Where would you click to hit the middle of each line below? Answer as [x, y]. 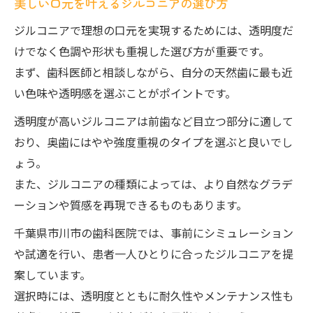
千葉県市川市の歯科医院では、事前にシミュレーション [154, 233]
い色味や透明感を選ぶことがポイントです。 [125, 93]
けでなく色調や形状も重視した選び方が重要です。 [142, 51]
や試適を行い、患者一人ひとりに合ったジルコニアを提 [154, 254]
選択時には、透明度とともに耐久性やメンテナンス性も [154, 296]
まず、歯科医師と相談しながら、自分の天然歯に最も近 [153, 72]
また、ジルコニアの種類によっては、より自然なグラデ [153, 184]
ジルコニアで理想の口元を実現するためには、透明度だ [154, 30]
